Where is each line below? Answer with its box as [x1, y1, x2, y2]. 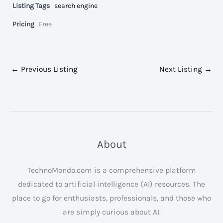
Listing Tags [12, 1, 50, 10]
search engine [54, 1, 98, 10]
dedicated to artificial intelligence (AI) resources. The [18, 179, 205, 189]
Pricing [12, 20, 34, 29]
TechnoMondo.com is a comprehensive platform [27, 165, 196, 175]
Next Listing [159, 64, 204, 74]
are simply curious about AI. [62, 207, 161, 217]
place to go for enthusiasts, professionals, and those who [12, 193, 211, 203]
